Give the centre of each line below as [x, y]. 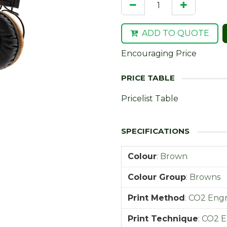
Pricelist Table [150, 99]
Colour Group [157, 177]
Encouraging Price [159, 53]
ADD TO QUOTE [176, 33]
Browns [205, 177]
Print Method [156, 198]
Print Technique [163, 219]
